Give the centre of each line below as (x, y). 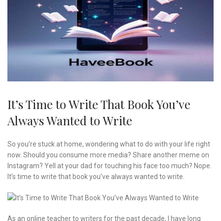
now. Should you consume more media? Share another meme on (108, 155)
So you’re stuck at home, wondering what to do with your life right (109, 144)
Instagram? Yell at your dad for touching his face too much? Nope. (110, 166)
